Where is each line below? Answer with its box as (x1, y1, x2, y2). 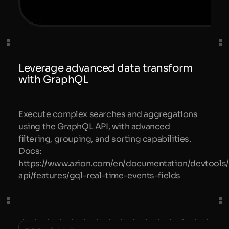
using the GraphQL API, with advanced (18, 121, 170, 132)
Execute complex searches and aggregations (18, 108, 198, 120)
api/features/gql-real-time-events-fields (18, 170, 181, 181)
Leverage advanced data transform (18, 62, 192, 75)
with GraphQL (18, 73, 88, 86)
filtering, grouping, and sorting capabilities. (18, 133, 191, 144)
